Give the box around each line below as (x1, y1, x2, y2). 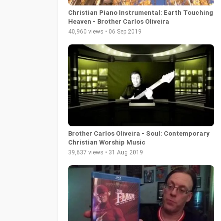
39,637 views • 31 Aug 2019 (68, 149, 143, 156)
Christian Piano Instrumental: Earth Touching (68, 8, 213, 16)
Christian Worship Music (68, 139, 146, 147)
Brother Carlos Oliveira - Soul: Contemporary (68, 130, 210, 138)
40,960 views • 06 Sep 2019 (68, 28, 142, 35)
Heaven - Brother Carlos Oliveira (68, 17, 169, 25)
